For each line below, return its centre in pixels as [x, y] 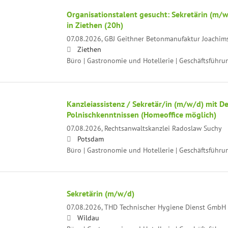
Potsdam [90, 138]
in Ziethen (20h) [95, 25]
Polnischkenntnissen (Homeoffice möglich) [141, 114]
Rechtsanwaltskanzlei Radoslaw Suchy [163, 128]
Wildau [88, 217]
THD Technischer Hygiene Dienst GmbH [165, 207]
